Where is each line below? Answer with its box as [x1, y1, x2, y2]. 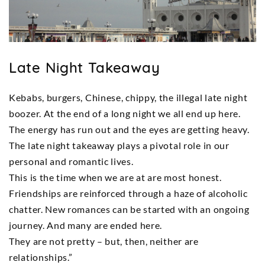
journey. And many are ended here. [9, 219, 163, 231]
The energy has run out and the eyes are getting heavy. [9, 123, 250, 135]
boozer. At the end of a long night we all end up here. [9, 107, 241, 119]
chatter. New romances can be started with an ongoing [9, 203, 250, 215]
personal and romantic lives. [9, 155, 134, 167]
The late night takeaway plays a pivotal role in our [9, 139, 230, 151]
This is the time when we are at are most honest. [9, 171, 222, 183]
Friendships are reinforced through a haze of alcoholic [9, 187, 248, 199]
